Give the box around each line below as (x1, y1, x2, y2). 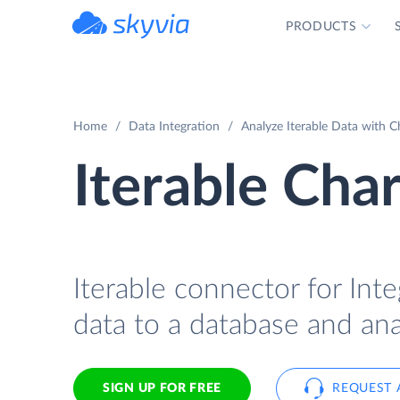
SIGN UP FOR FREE (103, 382, 222, 395)
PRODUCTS (285, 21, 357, 33)
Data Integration (129, 121, 220, 133)
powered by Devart (112, 39, 190, 48)
